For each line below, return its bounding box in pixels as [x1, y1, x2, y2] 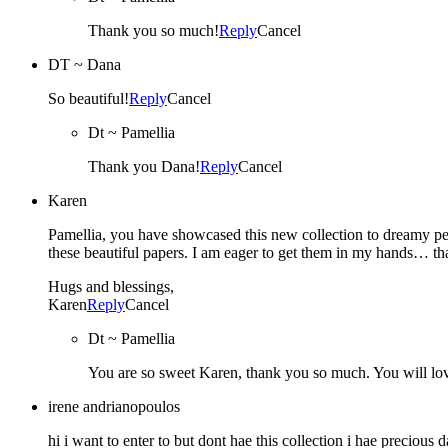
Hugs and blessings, [48, 277, 174, 295]
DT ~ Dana [48, 55, 121, 73]
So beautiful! [48, 89, 129, 107]
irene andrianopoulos [48, 397, 180, 415]
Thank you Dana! [88, 157, 200, 175]
